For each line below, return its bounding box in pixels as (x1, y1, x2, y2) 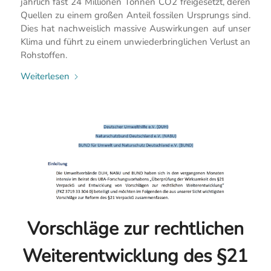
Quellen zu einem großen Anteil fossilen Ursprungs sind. (20, 9, 251, 22)
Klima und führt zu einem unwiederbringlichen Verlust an (20, 36, 251, 48)
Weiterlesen (20, 70, 70, 82)
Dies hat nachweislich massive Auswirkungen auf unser (20, 22, 251, 35)
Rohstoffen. (20, 49, 67, 62)
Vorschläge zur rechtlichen (27, 217, 244, 241)
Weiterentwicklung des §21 (22, 244, 249, 269)
